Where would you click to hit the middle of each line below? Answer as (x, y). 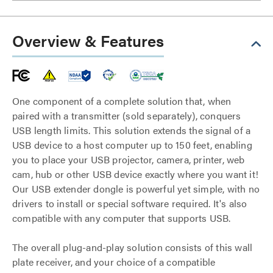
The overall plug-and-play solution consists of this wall (133, 247)
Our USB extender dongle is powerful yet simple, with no (136, 189)
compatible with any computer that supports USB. (122, 218)
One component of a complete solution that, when (122, 101)
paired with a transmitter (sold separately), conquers (127, 115)
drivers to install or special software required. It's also (130, 203)
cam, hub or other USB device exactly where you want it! (136, 174)
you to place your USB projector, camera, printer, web (129, 159)
